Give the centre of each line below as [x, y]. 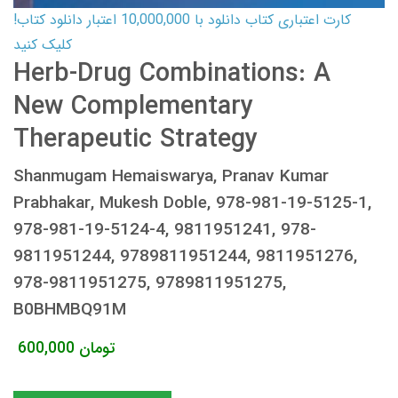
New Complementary [133, 107]
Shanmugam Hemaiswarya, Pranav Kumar [171, 176]
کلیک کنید [43, 44]
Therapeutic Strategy [135, 139]
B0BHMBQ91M [70, 310]
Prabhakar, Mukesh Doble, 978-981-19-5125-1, [192, 203]
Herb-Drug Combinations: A [172, 74]
